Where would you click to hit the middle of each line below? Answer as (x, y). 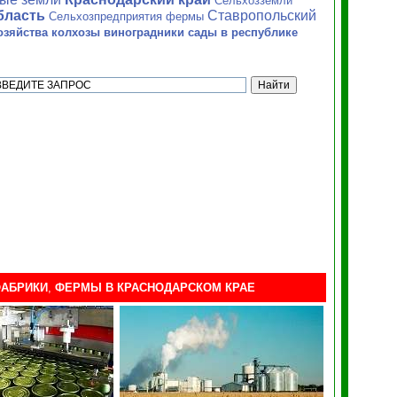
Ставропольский (262, 16)
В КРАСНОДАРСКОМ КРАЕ (180, 288)
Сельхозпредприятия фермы (128, 16)
